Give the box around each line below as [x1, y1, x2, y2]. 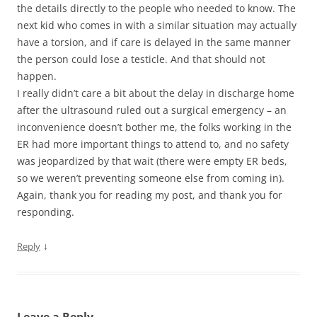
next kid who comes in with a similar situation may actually [17, 18, 296, 32]
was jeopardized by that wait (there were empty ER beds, [17, 154, 287, 168]
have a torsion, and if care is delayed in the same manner [17, 35, 291, 49]
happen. [17, 69, 57, 83]
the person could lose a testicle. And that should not [17, 52, 265, 66]
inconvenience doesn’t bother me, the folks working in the [17, 120, 292, 134]
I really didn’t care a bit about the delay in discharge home [17, 86, 294, 100]
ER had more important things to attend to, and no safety [17, 137, 289, 151]
